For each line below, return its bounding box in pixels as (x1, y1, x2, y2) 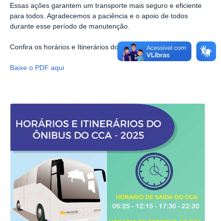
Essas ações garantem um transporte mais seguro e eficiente (10, 2, 202, 10)
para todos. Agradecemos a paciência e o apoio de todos (10, 12, 188, 20)
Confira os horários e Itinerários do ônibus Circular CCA (10, 43, 184, 51)
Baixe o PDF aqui (10, 64, 64, 72)
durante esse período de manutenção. (10, 23, 130, 31)
